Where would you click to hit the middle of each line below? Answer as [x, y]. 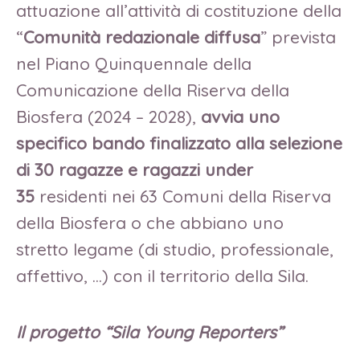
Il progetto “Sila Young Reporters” [149, 331]
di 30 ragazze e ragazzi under [135, 170]
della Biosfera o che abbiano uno [150, 223]
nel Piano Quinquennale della [134, 64]
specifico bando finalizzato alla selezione [179, 143]
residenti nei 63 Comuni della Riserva [183, 196]
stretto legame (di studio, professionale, [175, 250]
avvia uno [240, 117]
